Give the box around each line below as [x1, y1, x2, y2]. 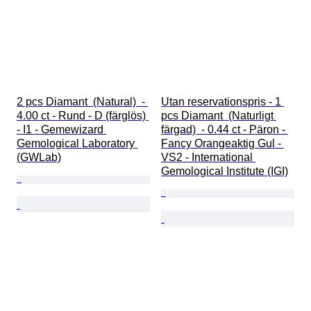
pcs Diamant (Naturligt [161, 110, 276, 122]
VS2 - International [161, 151, 255, 164]
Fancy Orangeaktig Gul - [161, 137, 284, 150]
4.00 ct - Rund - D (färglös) [17, 110, 149, 122]
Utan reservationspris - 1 [161, 96, 284, 108]
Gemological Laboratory [17, 137, 137, 150]
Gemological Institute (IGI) [161, 165, 288, 178]
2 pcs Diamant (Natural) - [17, 96, 148, 108]
